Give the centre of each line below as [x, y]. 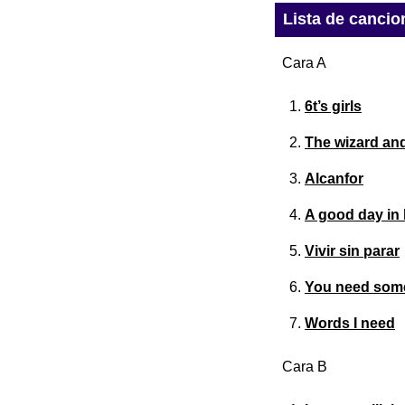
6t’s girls [333, 107]
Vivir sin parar [352, 251]
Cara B [305, 367]
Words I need [350, 324]
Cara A [304, 63]
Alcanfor [334, 179]
